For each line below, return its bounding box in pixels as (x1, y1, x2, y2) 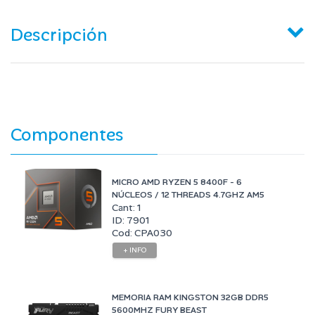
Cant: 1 (112, 200, 142, 214)
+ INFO (123, 245, 147, 255)
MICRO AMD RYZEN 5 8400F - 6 (112, 176, 243, 188)
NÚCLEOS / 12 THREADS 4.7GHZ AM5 (112, 188, 265, 200)
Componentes (11, 122, 124, 146)
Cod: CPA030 (112, 226, 173, 239)
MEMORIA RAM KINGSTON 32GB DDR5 (112, 291, 269, 303)
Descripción (11, 22, 108, 46)
